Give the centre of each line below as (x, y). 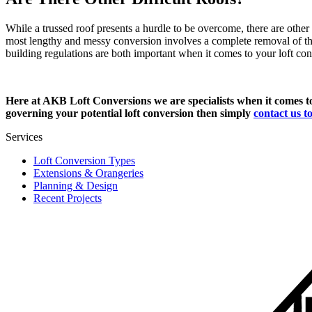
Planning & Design (76, 186)
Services (24, 137)
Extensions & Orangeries (88, 173)
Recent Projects (68, 198)
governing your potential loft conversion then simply (130, 114)
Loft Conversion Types (84, 161)
